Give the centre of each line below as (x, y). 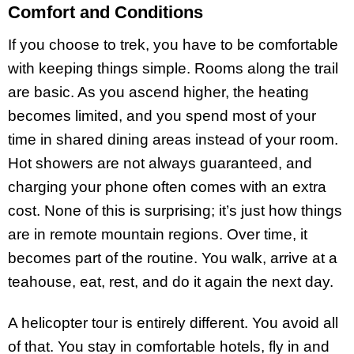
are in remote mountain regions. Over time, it (158, 234)
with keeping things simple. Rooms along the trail (173, 68)
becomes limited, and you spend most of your (162, 115)
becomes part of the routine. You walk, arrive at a (173, 258)
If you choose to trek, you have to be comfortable (173, 44)
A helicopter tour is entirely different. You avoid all (173, 323)
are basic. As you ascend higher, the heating (158, 92)
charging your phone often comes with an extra (167, 186)
